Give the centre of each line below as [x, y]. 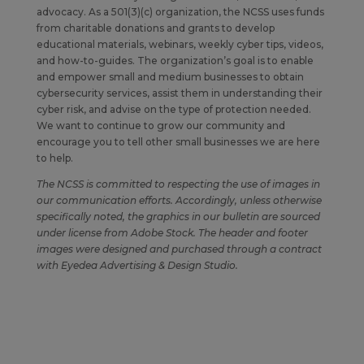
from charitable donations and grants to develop [155, 28]
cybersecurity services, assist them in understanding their [179, 93]
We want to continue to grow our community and [160, 126]
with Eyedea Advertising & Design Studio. [137, 265]
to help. [54, 158]
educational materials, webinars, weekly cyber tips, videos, [180, 44]
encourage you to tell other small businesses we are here [178, 142]
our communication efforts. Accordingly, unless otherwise [179, 200]
